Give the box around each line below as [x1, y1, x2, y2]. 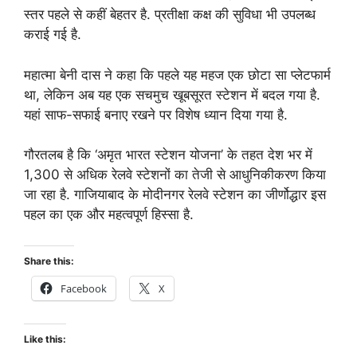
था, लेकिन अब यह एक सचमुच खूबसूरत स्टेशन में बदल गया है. [24, 86, 320, 103]
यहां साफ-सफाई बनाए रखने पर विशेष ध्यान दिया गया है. [24, 106, 288, 123]
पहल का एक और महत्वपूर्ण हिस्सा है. [24, 206, 194, 223]
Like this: [24, 332, 66, 345]
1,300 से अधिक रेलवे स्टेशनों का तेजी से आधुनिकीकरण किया [24, 167, 326, 183]
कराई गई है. [24, 26, 81, 43]
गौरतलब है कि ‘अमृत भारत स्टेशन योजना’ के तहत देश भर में [24, 147, 312, 163]
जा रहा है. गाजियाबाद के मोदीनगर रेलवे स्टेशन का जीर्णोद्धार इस [24, 186, 326, 203]
